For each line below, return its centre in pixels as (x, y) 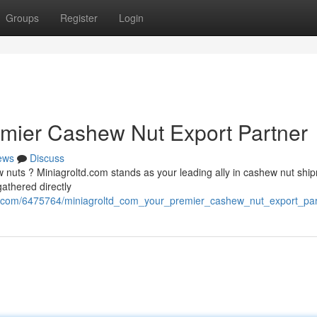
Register (79, 18)
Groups (22, 18)
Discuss (47, 158)
